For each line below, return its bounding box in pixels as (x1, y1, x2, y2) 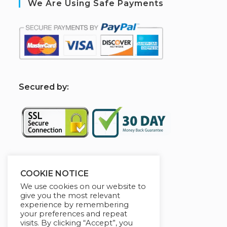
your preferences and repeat (20, 209, 127, 218)
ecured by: (24, 82, 69, 92)
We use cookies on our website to (20, 182, 146, 191)
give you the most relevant (20, 191, 120, 200)
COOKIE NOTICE (20, 169, 89, 178)
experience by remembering (20, 200, 129, 209)
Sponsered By (28, 164, 94, 174)
